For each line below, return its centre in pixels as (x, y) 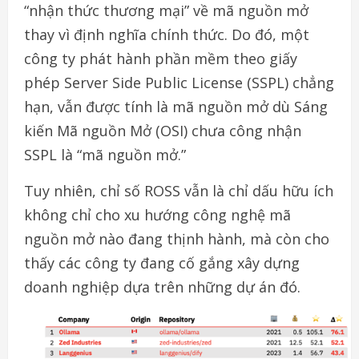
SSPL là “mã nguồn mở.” (105, 154)
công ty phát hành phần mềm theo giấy (161, 58)
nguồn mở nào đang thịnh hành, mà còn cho (177, 238)
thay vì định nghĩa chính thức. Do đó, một (167, 34)
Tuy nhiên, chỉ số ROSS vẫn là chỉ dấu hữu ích (179, 190)
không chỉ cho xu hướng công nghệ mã (157, 214)
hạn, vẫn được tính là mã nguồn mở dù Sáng (176, 106)
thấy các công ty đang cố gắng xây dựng (162, 262)
